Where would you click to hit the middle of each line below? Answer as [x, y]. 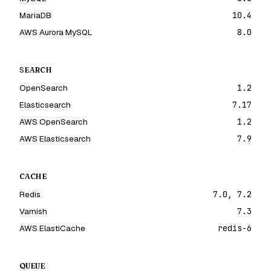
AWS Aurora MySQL [56, 32]
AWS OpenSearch [54, 122]
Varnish [33, 211]
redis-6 [235, 228]
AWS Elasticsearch [55, 139]
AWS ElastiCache [52, 228]
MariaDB [35, 15]
